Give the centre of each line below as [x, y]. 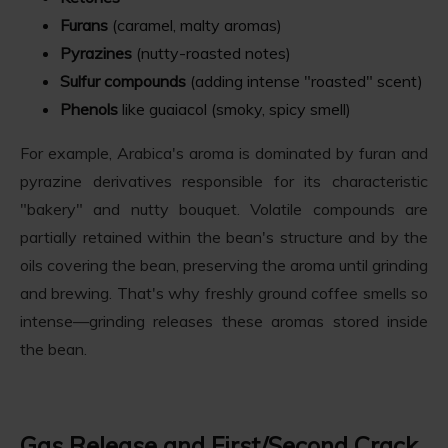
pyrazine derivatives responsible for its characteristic [224, 180]
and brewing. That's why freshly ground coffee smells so [224, 292]
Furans [84, 24]
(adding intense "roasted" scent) [304, 80]
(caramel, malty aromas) [195, 24]
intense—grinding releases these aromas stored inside [224, 320]
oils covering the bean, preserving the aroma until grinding [224, 264]
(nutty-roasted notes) [211, 52]
